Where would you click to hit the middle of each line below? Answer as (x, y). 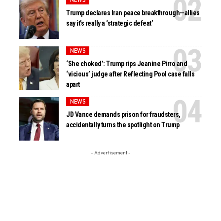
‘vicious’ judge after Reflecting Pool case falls (130, 74)
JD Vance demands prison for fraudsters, (123, 114)
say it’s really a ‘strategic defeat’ (110, 23)
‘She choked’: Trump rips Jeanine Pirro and (127, 63)
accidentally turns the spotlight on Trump (123, 125)
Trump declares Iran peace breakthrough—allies (133, 13)
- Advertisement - (110, 153)
